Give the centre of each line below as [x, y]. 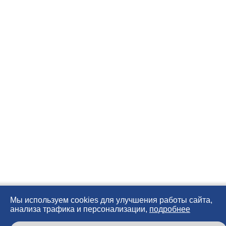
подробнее [170, 209]
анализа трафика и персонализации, [80, 209]
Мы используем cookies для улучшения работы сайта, [111, 200]
